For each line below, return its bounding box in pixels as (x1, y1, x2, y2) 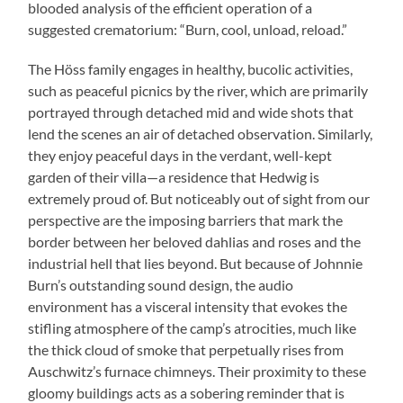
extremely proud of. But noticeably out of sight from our (28, 190, 371, 208)
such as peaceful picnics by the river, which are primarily (28, 82, 369, 100)
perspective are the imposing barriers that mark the (28, 211, 344, 229)
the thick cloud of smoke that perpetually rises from (28, 341, 345, 359)
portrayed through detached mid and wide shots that (28, 103, 354, 121)
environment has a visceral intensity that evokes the (28, 298, 348, 316)
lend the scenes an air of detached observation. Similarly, (28, 125, 373, 143)
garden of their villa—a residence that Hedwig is (28, 168, 320, 186)
